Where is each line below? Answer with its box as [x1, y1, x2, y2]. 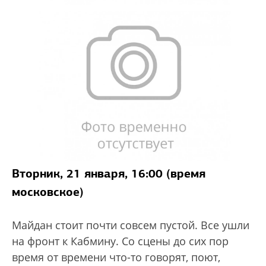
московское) [12, 183, 84, 199]
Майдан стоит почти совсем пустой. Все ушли [12, 217, 249, 232]
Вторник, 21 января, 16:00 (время [12, 165, 205, 181]
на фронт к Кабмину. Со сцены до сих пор [12, 233, 229, 248]
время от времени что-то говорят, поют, [12, 249, 220, 264]
